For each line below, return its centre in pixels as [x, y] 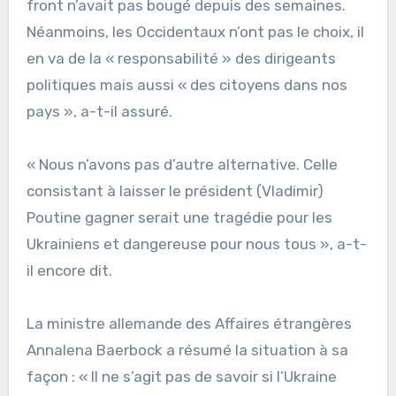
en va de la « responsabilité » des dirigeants [181, 59]
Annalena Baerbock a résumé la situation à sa [187, 350]
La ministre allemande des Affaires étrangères [189, 324]
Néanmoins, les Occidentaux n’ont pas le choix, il [195, 32]
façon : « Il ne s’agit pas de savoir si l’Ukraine [181, 377]
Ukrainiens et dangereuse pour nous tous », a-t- [196, 244]
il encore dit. [69, 271]
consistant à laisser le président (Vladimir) [175, 191]
